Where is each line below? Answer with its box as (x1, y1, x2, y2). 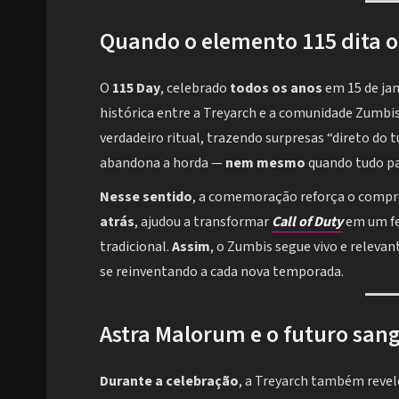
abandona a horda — (100, 152, 225, 173)
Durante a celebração (100, 370, 239, 391)
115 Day (112, 77, 160, 98)
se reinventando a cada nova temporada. (100, 261, 344, 281)
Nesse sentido (100, 186, 192, 207)
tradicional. (100, 236, 172, 256)
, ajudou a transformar (134, 211, 272, 232)
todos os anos (230, 77, 322, 98)
